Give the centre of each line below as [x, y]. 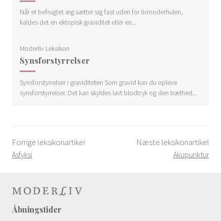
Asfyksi [22, 154]
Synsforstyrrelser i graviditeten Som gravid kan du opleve [98, 82]
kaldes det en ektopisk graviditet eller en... [78, 22]
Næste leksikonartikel [173, 142]
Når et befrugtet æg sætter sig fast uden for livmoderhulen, [101, 12]
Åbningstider [37, 209]
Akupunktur [191, 154]
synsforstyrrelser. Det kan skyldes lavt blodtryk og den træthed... [108, 92]
